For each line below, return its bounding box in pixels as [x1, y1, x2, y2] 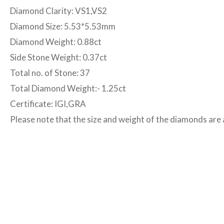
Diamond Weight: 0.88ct [10, 36, 101, 47]
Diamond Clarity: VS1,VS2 [10, 5, 107, 16]
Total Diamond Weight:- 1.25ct [10, 82, 126, 93]
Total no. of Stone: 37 [10, 67, 90, 78]
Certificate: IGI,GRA [10, 98, 86, 109]
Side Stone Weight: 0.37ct [10, 51, 107, 62]
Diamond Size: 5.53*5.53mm [10, 20, 115, 31]
